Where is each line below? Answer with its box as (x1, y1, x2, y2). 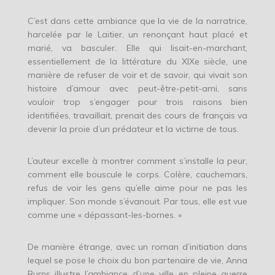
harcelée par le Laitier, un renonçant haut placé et (27, 29, 248, 41)
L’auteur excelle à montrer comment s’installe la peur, (27, 155, 248, 167)
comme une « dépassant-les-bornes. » (27, 209, 182, 221)
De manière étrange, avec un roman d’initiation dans (27, 241, 248, 253)
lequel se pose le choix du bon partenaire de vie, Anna (27, 255, 248, 266)
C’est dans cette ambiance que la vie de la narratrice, (27, 15, 248, 27)
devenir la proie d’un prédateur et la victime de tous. (27, 123, 239, 135)
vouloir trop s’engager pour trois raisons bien (27, 96, 248, 108)
